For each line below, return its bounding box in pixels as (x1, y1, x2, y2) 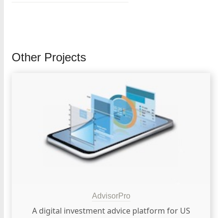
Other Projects (12, 50, 86, 64)
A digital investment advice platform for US (32, 205, 190, 216)
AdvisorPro (91, 192, 130, 200)
